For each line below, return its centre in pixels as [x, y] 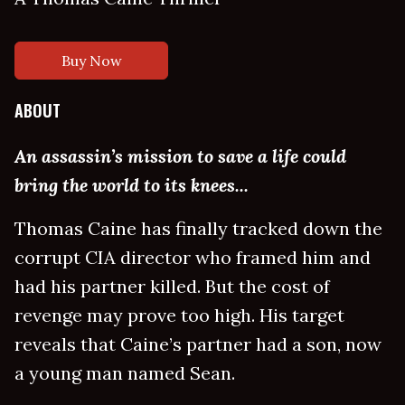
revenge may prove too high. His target [179, 316]
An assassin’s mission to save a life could [180, 156]
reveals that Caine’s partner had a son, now [198, 344]
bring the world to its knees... [132, 185]
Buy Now [91, 61]
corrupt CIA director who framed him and [193, 258]
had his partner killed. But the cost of [172, 287]
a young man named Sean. [125, 373]
